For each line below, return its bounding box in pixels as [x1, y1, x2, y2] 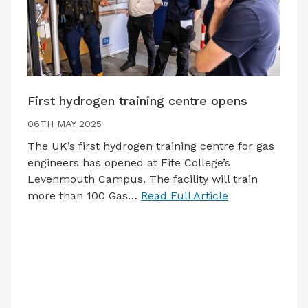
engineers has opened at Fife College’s [27, 155, 230, 169]
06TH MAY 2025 [27, 118, 102, 129]
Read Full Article [141, 188, 228, 202]
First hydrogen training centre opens [27, 93, 247, 108]
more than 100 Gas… [27, 188, 141, 202]
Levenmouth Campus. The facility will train [27, 172, 258, 186]
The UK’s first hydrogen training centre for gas [27, 139, 274, 153]
